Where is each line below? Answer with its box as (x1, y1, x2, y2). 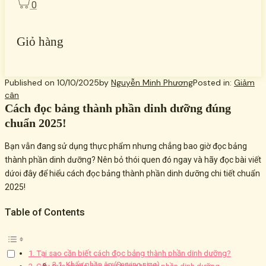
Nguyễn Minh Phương (111, 77, 193, 88)
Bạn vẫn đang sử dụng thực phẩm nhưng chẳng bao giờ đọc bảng (5, 141, 247, 151)
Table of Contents (5, 206, 85, 218)
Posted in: (193, 77, 234, 88)
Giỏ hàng (17, 34, 64, 49)
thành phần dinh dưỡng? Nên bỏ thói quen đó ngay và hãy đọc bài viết (5, 154, 261, 164)
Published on (5, 77, 57, 88)
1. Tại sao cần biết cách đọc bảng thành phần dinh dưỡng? (28, 249, 231, 258)
